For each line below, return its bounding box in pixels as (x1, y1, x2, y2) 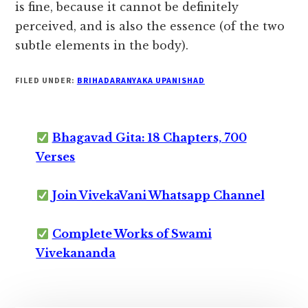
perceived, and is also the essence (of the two (15, 19, 285, 34)
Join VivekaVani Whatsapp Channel (52, 188, 265, 203)
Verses (36, 150, 76, 164)
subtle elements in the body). (15, 38, 189, 53)
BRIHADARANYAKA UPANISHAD (76, 75, 205, 86)
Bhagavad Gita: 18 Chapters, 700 (52, 131, 247, 145)
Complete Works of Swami (52, 227, 212, 241)
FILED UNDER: (15, 75, 77, 86)
